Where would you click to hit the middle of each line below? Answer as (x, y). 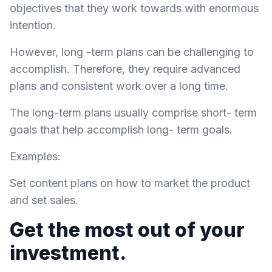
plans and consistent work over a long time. (119, 86)
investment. (68, 253)
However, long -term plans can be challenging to (132, 52)
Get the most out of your (127, 230)
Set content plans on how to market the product (130, 183)
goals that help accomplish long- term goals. (121, 130)
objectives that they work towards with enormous (134, 8)
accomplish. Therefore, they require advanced (125, 69)
